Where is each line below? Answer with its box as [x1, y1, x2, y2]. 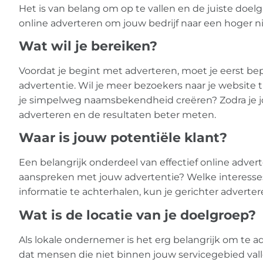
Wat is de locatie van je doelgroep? [19, 207, 256, 223]
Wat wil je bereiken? [19, 38, 157, 54]
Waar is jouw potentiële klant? [19, 130, 227, 146]
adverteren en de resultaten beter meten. [19, 109, 216, 120]
